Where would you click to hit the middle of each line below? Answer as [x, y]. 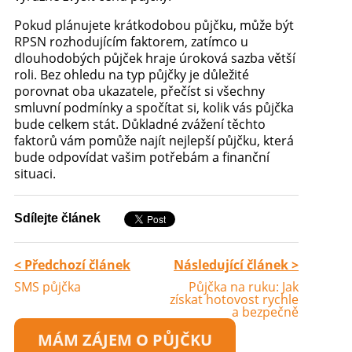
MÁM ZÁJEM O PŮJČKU [125, 339]
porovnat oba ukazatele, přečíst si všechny [139, 91]
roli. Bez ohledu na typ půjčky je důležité [131, 74]
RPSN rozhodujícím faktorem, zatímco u [131, 41]
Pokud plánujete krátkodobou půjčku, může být [154, 25]
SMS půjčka [47, 286]
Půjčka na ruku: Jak [244, 286]
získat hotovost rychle [235, 299]
